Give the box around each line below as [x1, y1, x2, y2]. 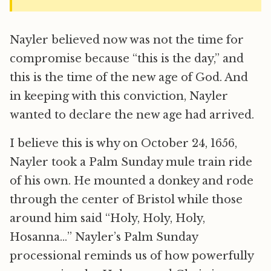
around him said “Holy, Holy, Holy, [10, 212, 205, 226]
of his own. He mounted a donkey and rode [10, 174, 253, 188]
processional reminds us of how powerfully [10, 249, 253, 263]
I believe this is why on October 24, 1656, [10, 137, 237, 151]
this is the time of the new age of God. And [10, 71, 248, 85]
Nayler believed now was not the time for [10, 33, 244, 47]
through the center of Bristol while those [10, 193, 243, 207]
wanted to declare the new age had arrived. [10, 108, 254, 122]
